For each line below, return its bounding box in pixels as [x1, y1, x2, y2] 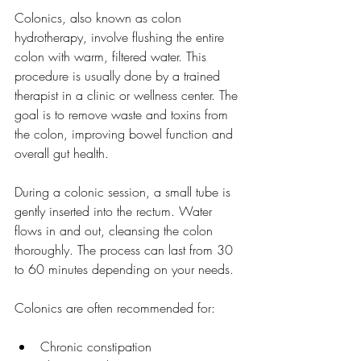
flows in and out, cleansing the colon [15, 221, 217, 239]
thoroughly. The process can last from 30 [15, 240, 237, 259]
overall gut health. [15, 143, 109, 162]
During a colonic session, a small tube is [15, 182, 234, 201]
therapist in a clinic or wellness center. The [15, 85, 242, 104]
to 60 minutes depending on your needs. [15, 259, 234, 278]
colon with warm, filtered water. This [15, 47, 210, 65]
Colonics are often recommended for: [15, 298, 215, 317]
